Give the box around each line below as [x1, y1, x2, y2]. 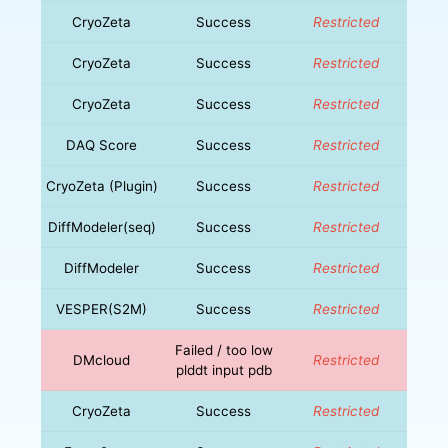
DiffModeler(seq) [47, 218, 156, 235]
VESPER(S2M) [56, 300, 148, 317]
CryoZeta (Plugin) [45, 177, 158, 194]
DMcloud [73, 351, 131, 368]
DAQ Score [66, 136, 138, 153]
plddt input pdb [175, 361, 272, 378]
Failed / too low [174, 341, 273, 358]
